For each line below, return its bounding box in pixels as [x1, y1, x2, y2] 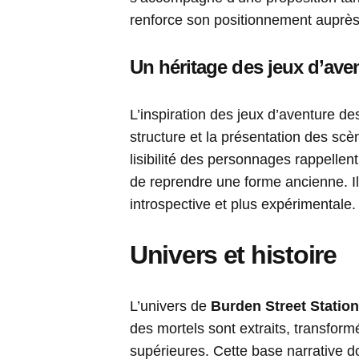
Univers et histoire [130, 240, 337, 270]
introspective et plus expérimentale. [130, 196, 356, 213]
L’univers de [130, 298, 211, 315]
